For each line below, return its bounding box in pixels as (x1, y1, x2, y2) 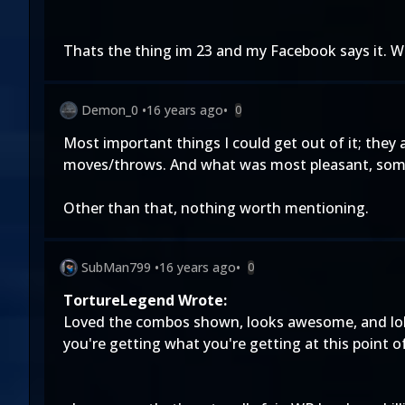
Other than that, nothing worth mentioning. (63, 198, 369, 218)
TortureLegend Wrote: (63, 290, 227, 310)
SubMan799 (81, 259, 151, 276)
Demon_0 (81, 101, 138, 118)
